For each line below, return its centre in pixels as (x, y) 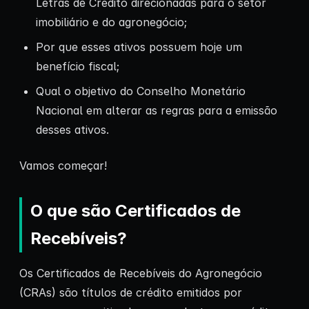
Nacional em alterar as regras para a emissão (157, 111)
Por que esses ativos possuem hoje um (139, 47)
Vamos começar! (63, 166)
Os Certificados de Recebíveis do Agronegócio (141, 273)
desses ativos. (72, 130)
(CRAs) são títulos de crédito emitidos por (131, 293)
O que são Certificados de (136, 211)
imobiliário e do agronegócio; (111, 22)
